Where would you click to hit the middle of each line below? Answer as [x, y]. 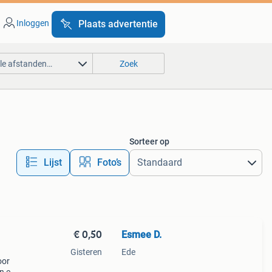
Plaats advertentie [118, 24]
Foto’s [109, 162]
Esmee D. [141, 235]
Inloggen [32, 23]
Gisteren [86, 252]
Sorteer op [149, 141]
